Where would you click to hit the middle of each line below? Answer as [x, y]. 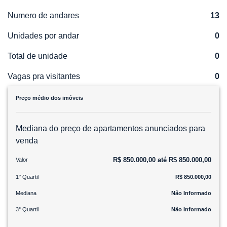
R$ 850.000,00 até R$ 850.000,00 [162, 160]
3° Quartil [27, 209]
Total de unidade [37, 56]
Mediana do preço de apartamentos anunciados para [110, 128]
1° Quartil [27, 177]
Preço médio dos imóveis [49, 98]
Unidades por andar [43, 35]
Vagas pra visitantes [44, 76]
